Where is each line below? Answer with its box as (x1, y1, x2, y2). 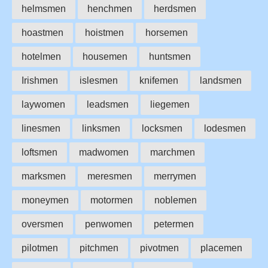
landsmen (200, 75, 242, 86)
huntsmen (149, 51, 191, 62)
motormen (90, 194, 133, 205)
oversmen (22, 218, 63, 229)
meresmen (87, 170, 132, 181)
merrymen (154, 170, 196, 181)
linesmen (22, 123, 60, 133)
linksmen (82, 123, 120, 133)
